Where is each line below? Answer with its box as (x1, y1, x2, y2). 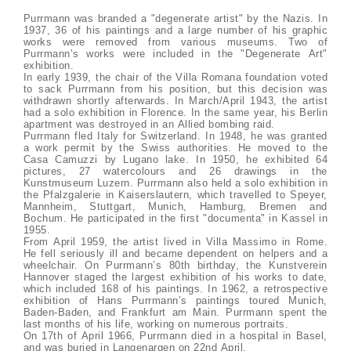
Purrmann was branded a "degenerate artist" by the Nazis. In (23, 13, 328, 24)
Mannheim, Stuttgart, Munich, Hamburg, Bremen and (23, 201, 327, 212)
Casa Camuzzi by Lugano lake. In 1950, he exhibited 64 (23, 154, 328, 165)
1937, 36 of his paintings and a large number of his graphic (23, 24, 328, 36)
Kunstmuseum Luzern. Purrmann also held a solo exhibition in (23, 177, 328, 189)
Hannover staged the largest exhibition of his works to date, (23, 271, 327, 283)
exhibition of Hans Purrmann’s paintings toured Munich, (23, 295, 327, 306)
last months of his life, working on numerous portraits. (23, 318, 292, 330)
